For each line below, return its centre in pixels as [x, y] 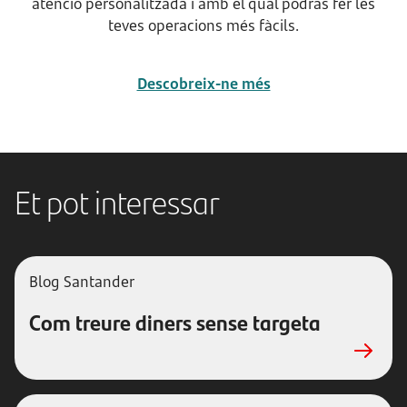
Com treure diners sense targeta [175, 322]
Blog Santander [82, 282]
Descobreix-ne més [203, 84]
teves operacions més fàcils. [203, 25]
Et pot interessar [117, 201]
